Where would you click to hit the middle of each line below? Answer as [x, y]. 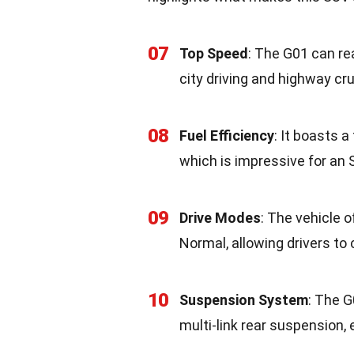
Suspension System [244, 300]
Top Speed [214, 53]
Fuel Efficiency [227, 136]
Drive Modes [220, 218]
